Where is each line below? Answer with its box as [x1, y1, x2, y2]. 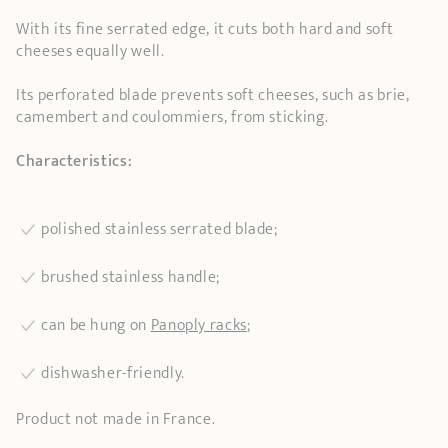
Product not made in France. [16, 406, 216, 433]
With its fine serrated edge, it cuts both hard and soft [16, 16, 394, 43]
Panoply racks [150, 312, 247, 339]
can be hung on [41, 312, 151, 339]
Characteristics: [16, 148, 133, 175]
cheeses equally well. [16, 38, 165, 65]
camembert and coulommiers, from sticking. [16, 104, 329, 131]
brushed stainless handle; [41, 264, 220, 291]
